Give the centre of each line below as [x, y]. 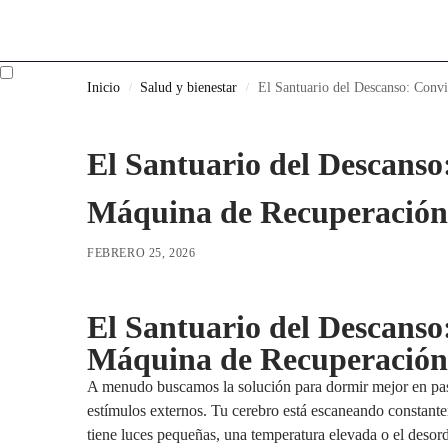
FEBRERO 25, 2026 [141, 253]
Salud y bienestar [189, 88]
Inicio [103, 88]
